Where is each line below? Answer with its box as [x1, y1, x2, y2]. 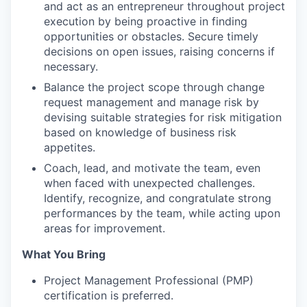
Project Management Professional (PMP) [44, 273, 254, 288]
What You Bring [22, 247, 106, 262]
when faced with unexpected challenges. [44, 176, 255, 191]
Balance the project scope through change [44, 80, 265, 95]
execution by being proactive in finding [44, 14, 247, 29]
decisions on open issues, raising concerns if [44, 45, 275, 59]
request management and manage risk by [44, 95, 259, 110]
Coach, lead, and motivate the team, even [44, 161, 260, 175]
